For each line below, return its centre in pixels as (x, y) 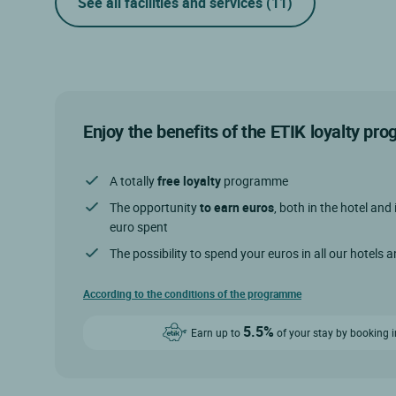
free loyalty (189, 180)
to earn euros (237, 207)
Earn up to (217, 333)
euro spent (139, 226)
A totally (133, 180)
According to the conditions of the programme (192, 293)
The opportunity (155, 207)
